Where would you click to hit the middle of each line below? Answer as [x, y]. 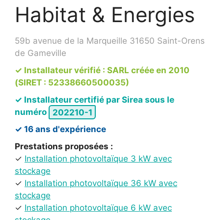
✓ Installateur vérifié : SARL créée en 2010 [102, 70]
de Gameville [41, 53]
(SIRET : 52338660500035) [72, 83]
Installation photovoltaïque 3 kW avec [98, 159]
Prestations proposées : [64, 147]
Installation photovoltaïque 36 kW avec [101, 183]
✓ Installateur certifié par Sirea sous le [95, 100]
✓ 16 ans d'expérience [60, 129]
